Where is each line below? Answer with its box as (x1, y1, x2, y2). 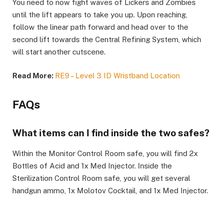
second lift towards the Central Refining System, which (12, 35, 201, 44)
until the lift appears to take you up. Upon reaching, (12, 10, 187, 19)
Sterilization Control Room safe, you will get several (12, 173, 190, 182)
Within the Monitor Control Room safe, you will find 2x (12, 149, 198, 158)
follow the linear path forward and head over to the (12, 22, 188, 31)
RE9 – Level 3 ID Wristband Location (55, 71, 180, 80)
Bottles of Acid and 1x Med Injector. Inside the (12, 161, 172, 170)
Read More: (12, 71, 55, 80)
